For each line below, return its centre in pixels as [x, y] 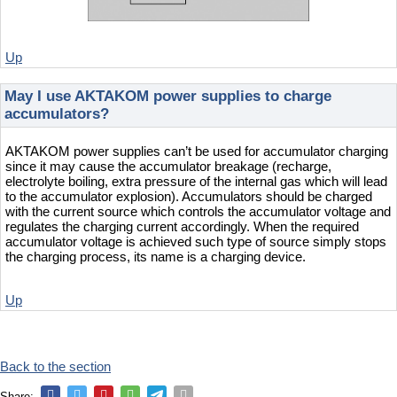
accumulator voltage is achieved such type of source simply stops [196, 241]
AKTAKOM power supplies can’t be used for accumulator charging [197, 151]
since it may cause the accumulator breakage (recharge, [168, 166]
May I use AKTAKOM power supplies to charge [168, 96]
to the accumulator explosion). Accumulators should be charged [189, 196]
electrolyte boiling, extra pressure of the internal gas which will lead [196, 181]
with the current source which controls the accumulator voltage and [198, 211]
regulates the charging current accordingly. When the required [182, 226]
